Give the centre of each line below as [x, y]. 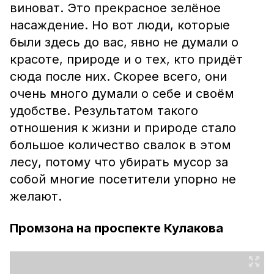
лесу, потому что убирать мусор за [119, 162]
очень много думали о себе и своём [122, 94]
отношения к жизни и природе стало [123, 128]
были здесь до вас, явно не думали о [124, 42]
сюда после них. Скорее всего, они [118, 76]
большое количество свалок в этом [120, 145]
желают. [36, 196]
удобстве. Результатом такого [104, 111]
